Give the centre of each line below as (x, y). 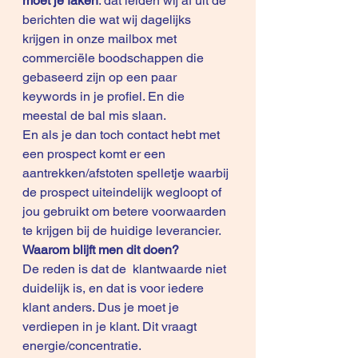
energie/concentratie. (82, 346)
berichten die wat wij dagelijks (108, 20)
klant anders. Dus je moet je (102, 307)
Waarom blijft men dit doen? (101, 250)
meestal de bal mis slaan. (95, 115)
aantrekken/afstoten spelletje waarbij (127, 173)
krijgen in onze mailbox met (101, 39)
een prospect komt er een (95, 154)
